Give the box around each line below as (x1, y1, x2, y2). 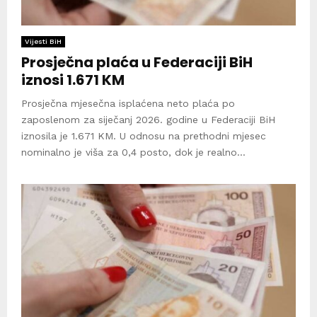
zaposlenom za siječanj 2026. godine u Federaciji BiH (21, 113, 275, 125)
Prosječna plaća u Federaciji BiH (21, 52, 253, 72)
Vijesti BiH (25, 37, 62, 45)
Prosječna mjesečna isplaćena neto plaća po (21, 97, 235, 109)
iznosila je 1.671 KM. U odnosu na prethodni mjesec (21, 129, 266, 142)
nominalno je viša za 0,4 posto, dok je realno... (21, 146, 246, 158)
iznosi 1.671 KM (21, 69, 125, 90)
